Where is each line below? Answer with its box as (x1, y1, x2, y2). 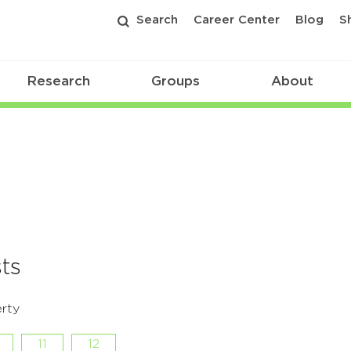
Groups (150, 74, 200, 89)
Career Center (194, 14, 280, 26)
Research (27, 74, 91, 89)
